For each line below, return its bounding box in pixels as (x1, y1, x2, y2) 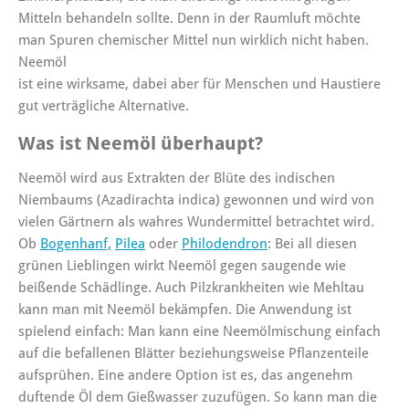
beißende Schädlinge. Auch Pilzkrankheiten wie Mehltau (18, 279, 364, 297)
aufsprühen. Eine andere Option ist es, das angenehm (18, 367, 352, 384)
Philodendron (182, 236, 267, 253)
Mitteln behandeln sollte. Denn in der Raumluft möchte (18, 10, 361, 27)
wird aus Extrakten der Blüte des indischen (70, 170, 335, 187)
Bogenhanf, (40, 236, 111, 253)
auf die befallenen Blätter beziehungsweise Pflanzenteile (18, 345, 369, 362)
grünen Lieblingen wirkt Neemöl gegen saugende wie (18, 257, 346, 275)
